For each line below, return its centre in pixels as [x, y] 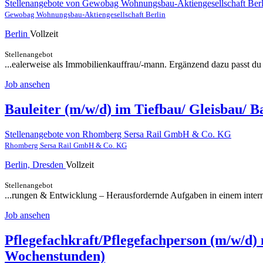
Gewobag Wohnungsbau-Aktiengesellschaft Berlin [85, 15]
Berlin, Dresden [35, 165]
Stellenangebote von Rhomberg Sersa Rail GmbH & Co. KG [118, 134]
